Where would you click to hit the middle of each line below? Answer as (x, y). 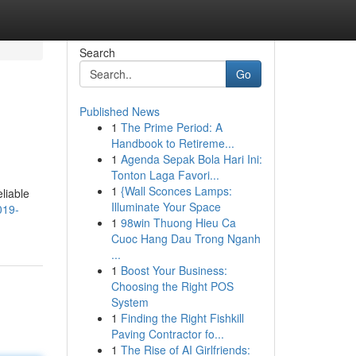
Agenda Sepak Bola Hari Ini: (191, 159)
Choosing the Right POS (172, 286)
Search (97, 52)
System (130, 302)
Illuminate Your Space (166, 207)
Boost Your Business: (174, 270)
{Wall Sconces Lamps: (176, 191)
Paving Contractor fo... (167, 334)
